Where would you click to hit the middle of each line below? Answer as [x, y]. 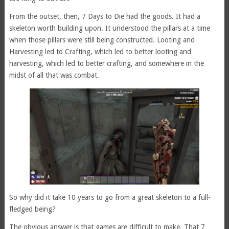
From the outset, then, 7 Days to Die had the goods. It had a [105, 17]
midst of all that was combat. [54, 75]
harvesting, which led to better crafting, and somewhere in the [106, 64]
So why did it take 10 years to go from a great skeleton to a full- [110, 197]
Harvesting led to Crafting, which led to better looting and [100, 52]
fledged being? [32, 209]
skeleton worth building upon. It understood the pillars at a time [109, 28]
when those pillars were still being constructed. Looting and [102, 40]
